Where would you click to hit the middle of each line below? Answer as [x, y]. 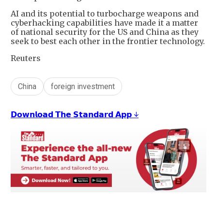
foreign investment [83, 86]
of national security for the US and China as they [105, 32]
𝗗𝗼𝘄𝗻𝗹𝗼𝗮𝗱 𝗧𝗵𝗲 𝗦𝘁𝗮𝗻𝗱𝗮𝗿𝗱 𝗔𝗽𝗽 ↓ [75, 114]
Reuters [26, 58]
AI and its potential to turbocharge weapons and [105, 13]
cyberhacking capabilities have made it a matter [104, 23]
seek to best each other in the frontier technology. [108, 41]
